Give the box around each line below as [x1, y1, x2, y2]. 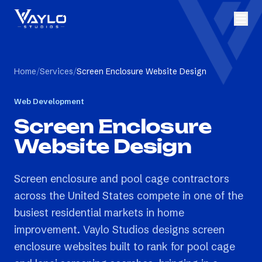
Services [40, 66, 73, 77]
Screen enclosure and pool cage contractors [14, 172, 229, 185]
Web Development [14, 96, 84, 106]
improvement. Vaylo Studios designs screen [14, 223, 225, 236]
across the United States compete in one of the [14, 189, 243, 202]
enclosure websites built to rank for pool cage [14, 240, 235, 253]
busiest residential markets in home [14, 206, 184, 219]
